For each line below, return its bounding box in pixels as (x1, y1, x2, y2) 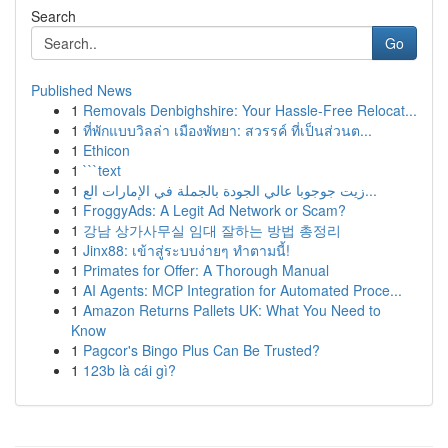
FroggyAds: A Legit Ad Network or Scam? (83, 200, 346, 220)
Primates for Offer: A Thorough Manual (83, 260, 329, 280)
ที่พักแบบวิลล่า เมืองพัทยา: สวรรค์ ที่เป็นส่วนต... (83, 120, 372, 140)
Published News (31, 80, 132, 100)
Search (31, 6, 76, 26)
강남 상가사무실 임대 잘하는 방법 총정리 (83, 220, 341, 240)
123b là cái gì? (83, 360, 176, 380)
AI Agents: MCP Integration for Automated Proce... (83, 280, 402, 300)
